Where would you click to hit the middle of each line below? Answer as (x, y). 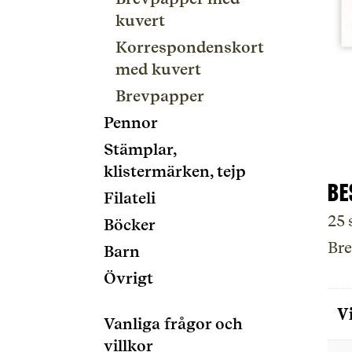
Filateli (130, 198)
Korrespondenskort (190, 47)
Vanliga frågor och (173, 324)
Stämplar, (140, 149)
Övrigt (128, 278)
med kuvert (158, 69)
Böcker (130, 225)
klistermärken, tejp (175, 171)
